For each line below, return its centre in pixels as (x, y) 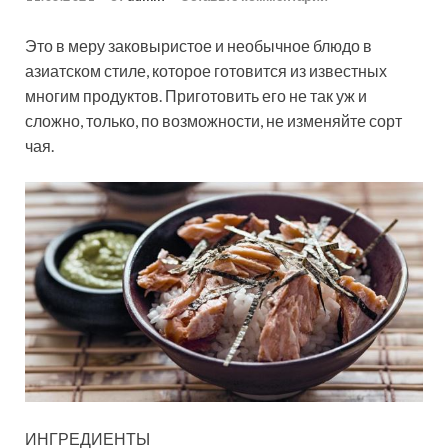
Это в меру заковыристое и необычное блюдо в (198, 46)
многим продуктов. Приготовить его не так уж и (196, 96)
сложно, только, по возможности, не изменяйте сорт (213, 121)
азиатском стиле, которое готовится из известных (206, 71)
